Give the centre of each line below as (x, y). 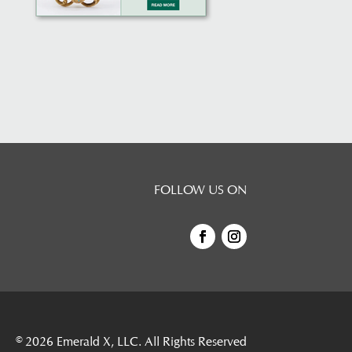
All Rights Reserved (194, 342)
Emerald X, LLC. (99, 342)
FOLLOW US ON (200, 190)
